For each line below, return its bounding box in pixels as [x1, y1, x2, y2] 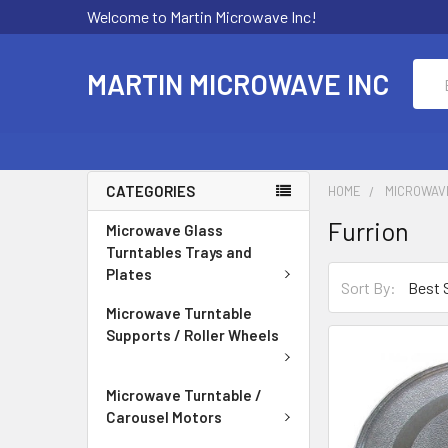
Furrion [328, 216, 410, 246]
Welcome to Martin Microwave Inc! [87, 7, 317, 26]
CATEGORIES [106, 182, 195, 200]
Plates [106, 265, 152, 283]
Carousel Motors [106, 408, 222, 426]
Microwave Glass [106, 221, 223, 239]
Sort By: [341, 277, 397, 297]
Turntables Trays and [106, 243, 252, 261]
